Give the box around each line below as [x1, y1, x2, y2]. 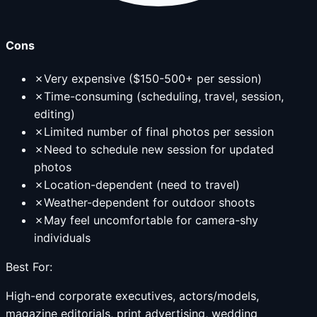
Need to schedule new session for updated [44, 142, 274, 156]
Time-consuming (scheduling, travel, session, [44, 88, 284, 103]
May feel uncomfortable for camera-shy [44, 212, 258, 227]
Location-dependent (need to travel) [44, 177, 240, 192]
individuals [34, 230, 91, 245]
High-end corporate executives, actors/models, [6, 288, 259, 303]
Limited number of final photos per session [44, 124, 274, 139]
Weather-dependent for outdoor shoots [44, 195, 255, 209]
